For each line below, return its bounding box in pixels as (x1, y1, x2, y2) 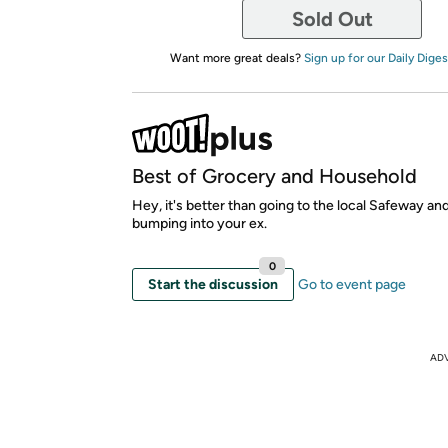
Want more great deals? (169, 50, 304, 65)
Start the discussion (148, 275, 278, 293)
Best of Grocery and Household (132, 163, 417, 188)
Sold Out (291, 6, 373, 31)
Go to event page (298, 275, 406, 293)
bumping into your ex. (132, 214, 267, 232)
